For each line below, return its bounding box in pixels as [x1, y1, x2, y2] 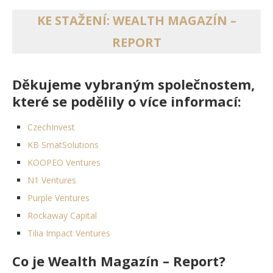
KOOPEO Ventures [27, 156, 101, 168]
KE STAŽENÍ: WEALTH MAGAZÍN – [37, 12, 236, 29]
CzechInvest [27, 121, 75, 133]
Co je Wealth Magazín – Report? [12, 251, 225, 270]
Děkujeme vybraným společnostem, [12, 74, 255, 93]
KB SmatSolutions [27, 138, 99, 151]
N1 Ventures [27, 174, 76, 186]
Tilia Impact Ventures [27, 227, 110, 239]
